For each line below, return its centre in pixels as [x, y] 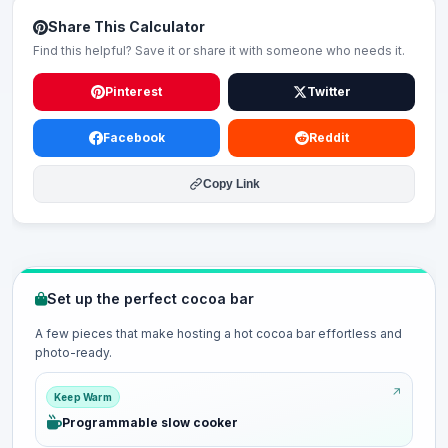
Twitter [328, 91]
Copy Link [231, 184]
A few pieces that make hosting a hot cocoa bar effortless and [218, 333]
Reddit [328, 137]
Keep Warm [83, 397]
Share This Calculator [126, 26]
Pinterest [133, 91]
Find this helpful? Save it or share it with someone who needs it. [219, 50]
